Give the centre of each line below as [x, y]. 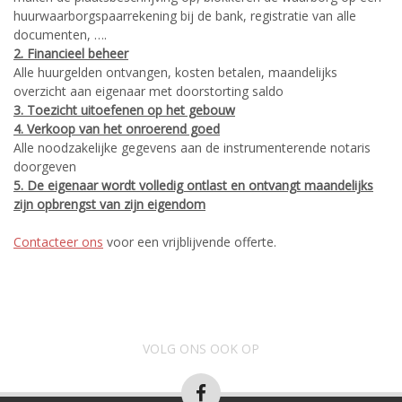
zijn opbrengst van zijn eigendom [109, 204]
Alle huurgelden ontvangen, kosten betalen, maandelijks [175, 72]
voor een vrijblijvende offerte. [190, 241]
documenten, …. [60, 34]
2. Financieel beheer [71, 53]
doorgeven [45, 166]
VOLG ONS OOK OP [201, 348]
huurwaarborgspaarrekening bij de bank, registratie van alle [185, 15]
